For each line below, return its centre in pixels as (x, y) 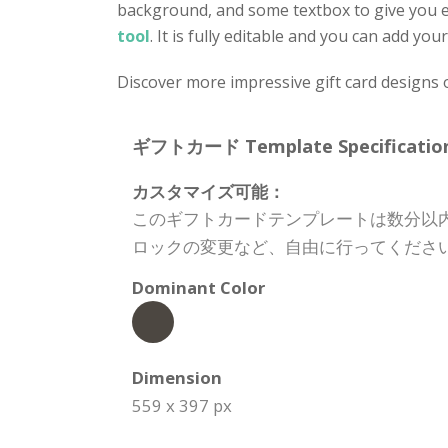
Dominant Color (198, 287)
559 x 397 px (182, 405)
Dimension (177, 377)
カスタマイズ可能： (208, 191)
